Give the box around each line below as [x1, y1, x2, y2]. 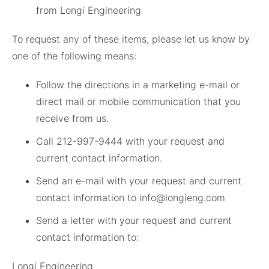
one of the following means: [12, 50, 136, 62]
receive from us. [36, 112, 109, 125]
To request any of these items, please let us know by [12, 33, 250, 46]
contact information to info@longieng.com [36, 192, 225, 204]
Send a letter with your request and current [36, 214, 232, 227]
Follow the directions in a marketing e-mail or [36, 79, 240, 91]
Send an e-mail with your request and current [36, 175, 241, 187]
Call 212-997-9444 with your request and [36, 135, 225, 148]
